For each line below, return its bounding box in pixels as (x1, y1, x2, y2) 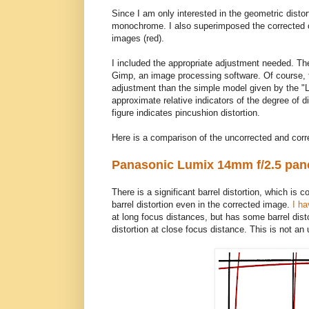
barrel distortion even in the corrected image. (112, 199, 292, 210)
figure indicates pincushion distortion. (112, 107, 260, 118)
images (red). (112, 32, 164, 43)
